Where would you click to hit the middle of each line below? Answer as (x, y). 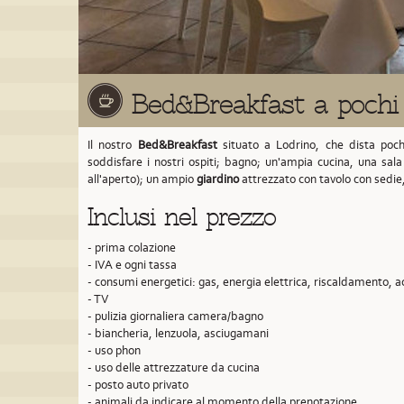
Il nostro (113, 145)
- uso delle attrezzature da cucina (174, 367)
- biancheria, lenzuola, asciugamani (178, 333)
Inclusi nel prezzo (182, 217)
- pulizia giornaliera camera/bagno (175, 316)
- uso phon (114, 350)
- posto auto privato (138, 385)
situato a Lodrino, (271, 145)
